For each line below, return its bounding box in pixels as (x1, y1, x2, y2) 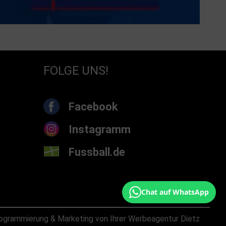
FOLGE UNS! (43, 63, 108, 78)
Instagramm (69, 123, 131, 136)
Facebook (69, 100, 118, 113)
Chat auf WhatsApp (141, 187, 209, 197)
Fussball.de (69, 145, 125, 158)
